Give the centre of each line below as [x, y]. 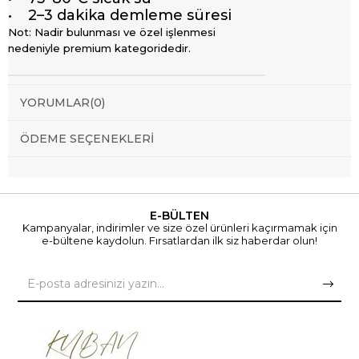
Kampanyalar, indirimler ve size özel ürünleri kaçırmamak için [179, 228]
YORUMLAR [55, 103]
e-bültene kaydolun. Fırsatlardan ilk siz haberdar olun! [179, 241]
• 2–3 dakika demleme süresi [120, 16]
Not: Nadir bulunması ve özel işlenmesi [112, 32]
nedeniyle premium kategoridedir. [99, 48]
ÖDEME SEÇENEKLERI [87, 139]
